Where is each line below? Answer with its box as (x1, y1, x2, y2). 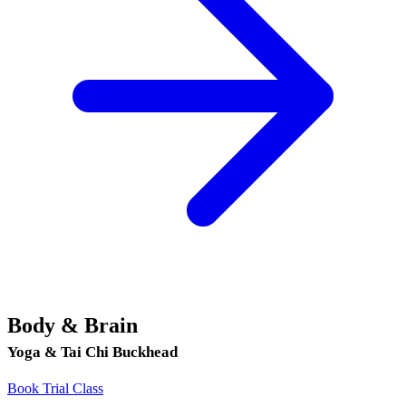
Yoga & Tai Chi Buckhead (7, 343, 178, 361)
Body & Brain (7, 313, 138, 337)
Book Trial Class (7, 380, 103, 396)
